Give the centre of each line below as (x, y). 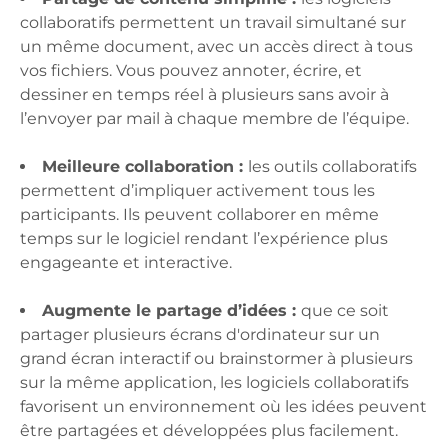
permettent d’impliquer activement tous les (197, 191)
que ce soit (345, 311)
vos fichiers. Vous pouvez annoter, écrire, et (191, 71)
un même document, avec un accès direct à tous (216, 47)
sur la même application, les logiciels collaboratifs (214, 383)
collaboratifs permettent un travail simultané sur (213, 23)
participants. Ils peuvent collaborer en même (199, 215)
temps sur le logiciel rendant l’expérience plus (204, 239)
